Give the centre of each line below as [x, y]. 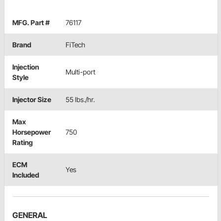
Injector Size [32, 99]
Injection [26, 67]
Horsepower [32, 132]
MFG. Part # [31, 22]
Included [26, 175]
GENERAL [30, 215]
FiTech [75, 44]
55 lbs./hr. [80, 99]
